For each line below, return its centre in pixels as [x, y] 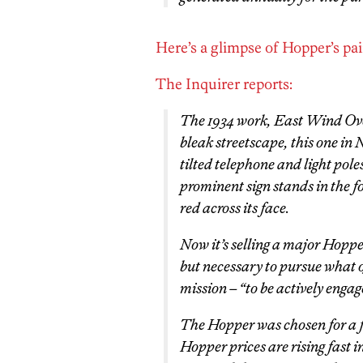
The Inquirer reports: [224, 84]
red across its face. [235, 208]
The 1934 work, [227, 120]
